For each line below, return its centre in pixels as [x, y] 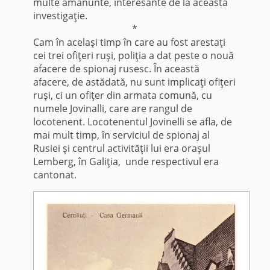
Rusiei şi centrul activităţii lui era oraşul [121, 149]
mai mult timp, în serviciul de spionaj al [121, 135]
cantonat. [55, 175]
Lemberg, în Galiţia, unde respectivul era [126, 162]
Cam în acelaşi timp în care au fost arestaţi [129, 42]
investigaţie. [60, 16]
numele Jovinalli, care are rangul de [112, 109]
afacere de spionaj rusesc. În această [116, 69]
